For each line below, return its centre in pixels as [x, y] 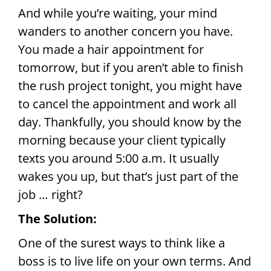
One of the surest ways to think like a [122, 243]
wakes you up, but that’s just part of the [128, 177]
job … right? [51, 195]
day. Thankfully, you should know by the [130, 122]
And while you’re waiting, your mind [118, 13]
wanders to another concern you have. [126, 31]
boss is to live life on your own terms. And [135, 261]
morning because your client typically [122, 140]
